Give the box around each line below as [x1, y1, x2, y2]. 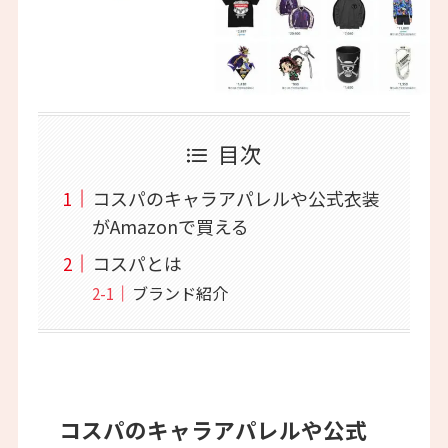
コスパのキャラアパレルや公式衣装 [91, 185, 380, 212]
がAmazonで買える [91, 213, 249, 240]
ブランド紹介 [131, 281, 228, 306]
